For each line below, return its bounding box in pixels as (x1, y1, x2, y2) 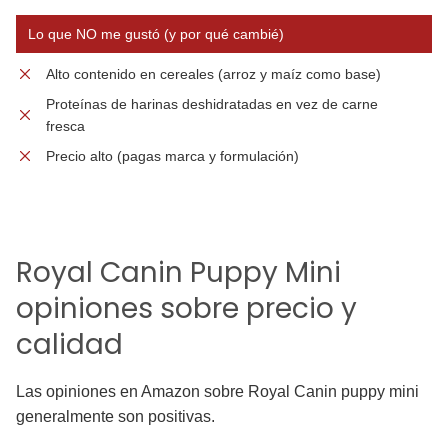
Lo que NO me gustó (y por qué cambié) (28, 26, 284, 43)
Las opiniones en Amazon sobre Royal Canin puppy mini (16, 383, 419, 401)
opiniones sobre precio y (16, 289, 357, 329)
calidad (16, 325, 123, 365)
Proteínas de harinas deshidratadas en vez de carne (46, 96, 378, 113)
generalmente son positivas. (16, 408, 215, 426)
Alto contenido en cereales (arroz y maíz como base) (46, 66, 381, 83)
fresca (46, 118, 85, 135)
